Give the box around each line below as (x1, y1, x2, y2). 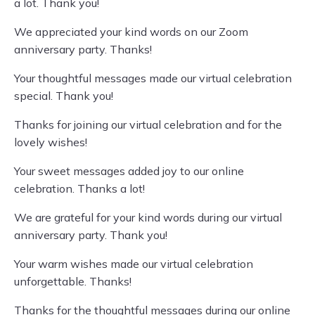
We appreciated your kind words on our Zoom (14, 25, 248, 39)
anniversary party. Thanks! (14, 42, 152, 56)
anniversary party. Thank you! (14, 228, 167, 242)
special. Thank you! (14, 89, 113, 103)
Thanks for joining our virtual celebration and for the (14, 117, 282, 131)
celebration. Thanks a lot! (14, 181, 145, 195)
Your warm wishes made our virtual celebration (14, 257, 253, 271)
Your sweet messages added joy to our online (14, 164, 244, 178)
